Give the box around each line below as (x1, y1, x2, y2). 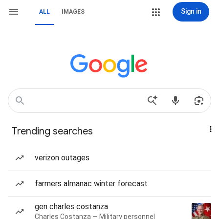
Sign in (180, 7, 201, 15)
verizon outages (35, 153, 89, 162)
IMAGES (62, 8, 85, 15)
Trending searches (12, 125, 93, 137)
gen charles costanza (35, 202, 108, 211)
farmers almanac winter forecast (35, 179, 148, 188)
